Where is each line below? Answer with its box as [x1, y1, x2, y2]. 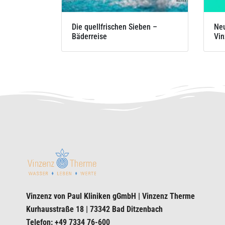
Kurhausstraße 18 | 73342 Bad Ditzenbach [26, 204, 163, 214]
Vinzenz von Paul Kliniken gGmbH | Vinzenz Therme [26, 191, 195, 201]
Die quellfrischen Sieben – [72, 22, 157, 32]
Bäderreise [72, 31, 107, 41]
